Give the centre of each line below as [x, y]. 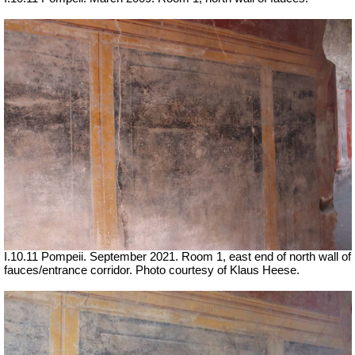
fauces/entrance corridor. [70, 271]
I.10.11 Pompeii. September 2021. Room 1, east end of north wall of [177, 257]
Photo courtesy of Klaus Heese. [218, 271]
